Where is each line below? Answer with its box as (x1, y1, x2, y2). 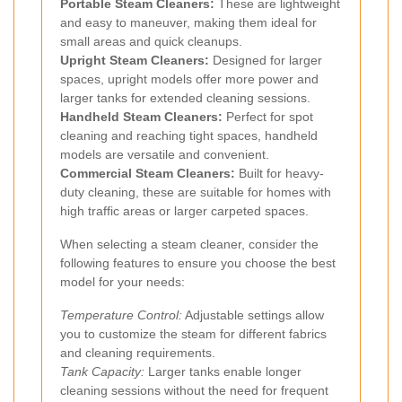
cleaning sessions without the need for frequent (60, 383, 328, 398)
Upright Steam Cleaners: (60, 53, 209, 68)
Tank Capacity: (60, 364, 144, 380)
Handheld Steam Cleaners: (60, 109, 223, 125)
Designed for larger (209, 53, 322, 68)
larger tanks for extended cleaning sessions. (60, 91, 310, 106)
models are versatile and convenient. (60, 147, 269, 162)
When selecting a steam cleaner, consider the (60, 237, 319, 252)
